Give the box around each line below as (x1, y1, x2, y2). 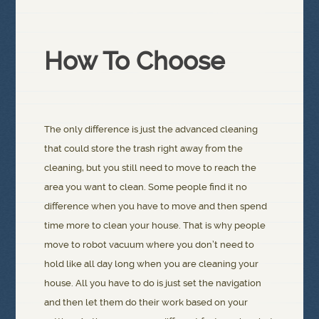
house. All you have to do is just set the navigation (44, 278, 262, 289)
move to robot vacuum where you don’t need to (44, 239, 255, 251)
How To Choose (44, 46, 226, 77)
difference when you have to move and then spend (44, 201, 268, 212)
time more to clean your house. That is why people (44, 220, 266, 231)
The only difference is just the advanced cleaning (44, 124, 258, 135)
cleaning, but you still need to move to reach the (44, 162, 257, 174)
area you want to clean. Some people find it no (44, 182, 248, 193)
